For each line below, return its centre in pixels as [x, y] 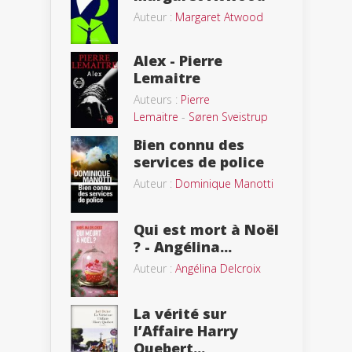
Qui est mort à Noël [206, 230]
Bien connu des [189, 144]
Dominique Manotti [224, 183]
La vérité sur [180, 313]
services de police [199, 161]
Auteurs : [157, 100]
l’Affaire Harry [186, 330]
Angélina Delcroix [218, 269]
